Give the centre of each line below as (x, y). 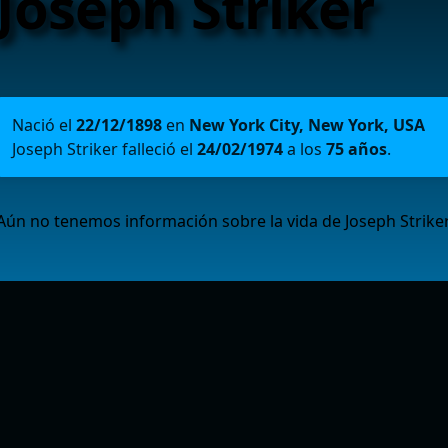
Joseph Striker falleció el (104, 149)
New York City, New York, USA (307, 125)
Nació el (44, 125)
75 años (356, 149)
